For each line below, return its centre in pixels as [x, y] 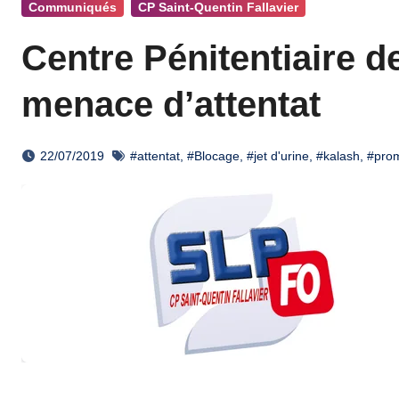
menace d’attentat [171, 104]
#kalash [338, 156]
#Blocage [213, 156]
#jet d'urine [278, 156]
